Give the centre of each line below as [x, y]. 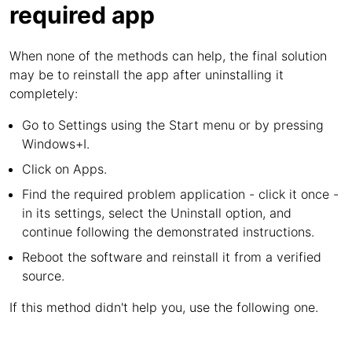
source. [43, 276]
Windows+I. [56, 144]
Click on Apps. [64, 169]
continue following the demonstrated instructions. [168, 232]
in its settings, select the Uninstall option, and [157, 213]
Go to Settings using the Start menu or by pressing [173, 125]
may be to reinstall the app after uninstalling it [147, 75]
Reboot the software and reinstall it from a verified [172, 257]
